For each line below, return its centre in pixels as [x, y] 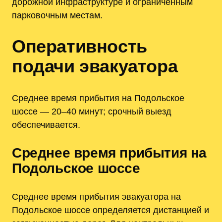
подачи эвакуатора [95, 66]
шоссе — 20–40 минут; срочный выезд [92, 111]
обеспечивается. [46, 125]
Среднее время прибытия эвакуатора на [96, 197]
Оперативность [80, 46]
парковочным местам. [57, 15]
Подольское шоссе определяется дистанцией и [111, 210]
